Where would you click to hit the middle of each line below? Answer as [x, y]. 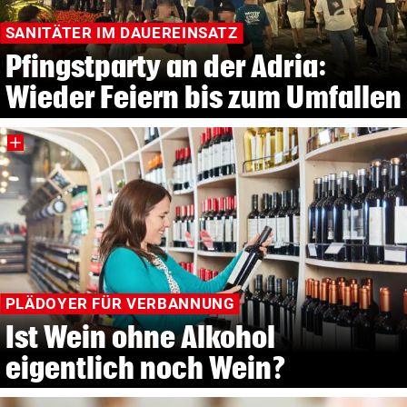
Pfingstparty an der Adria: [166, 66]
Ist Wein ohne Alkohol [140, 336]
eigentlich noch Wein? [146, 367]
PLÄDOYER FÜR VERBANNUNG [120, 304]
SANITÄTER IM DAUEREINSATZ [121, 33]
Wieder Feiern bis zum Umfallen [203, 97]
